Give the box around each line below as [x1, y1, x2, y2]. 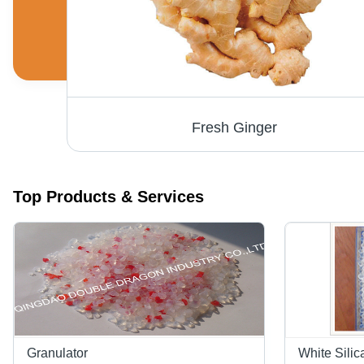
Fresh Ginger [192, 119, 277, 136]
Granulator [27, 346, 88, 361]
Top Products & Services [13, 188, 204, 206]
